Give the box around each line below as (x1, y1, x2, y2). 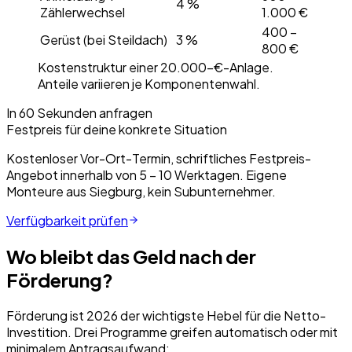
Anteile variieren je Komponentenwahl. (38, 75, 260, 93)
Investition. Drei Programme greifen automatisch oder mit (6, 323, 338, 340)
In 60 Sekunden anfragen (6, 104, 152, 122)
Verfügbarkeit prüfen (6, 212, 128, 229)
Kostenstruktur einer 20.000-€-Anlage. (38, 59, 273, 76)
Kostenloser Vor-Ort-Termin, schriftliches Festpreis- (6, 150, 311, 167)
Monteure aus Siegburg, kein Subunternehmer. (6, 183, 276, 200)
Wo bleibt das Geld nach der (6, 244, 256, 269)
